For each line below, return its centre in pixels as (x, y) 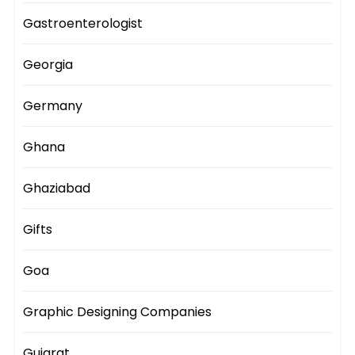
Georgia (48, 65)
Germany (53, 106)
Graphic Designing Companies (118, 312)
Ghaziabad (57, 189)
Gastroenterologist (83, 24)
